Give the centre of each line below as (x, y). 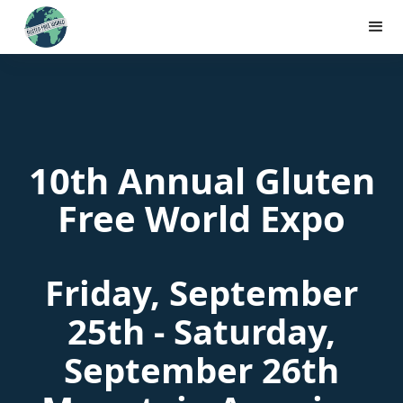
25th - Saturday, (201, 331)
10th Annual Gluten (201, 180)
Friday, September (201, 292)
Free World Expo (201, 218)
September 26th (201, 370)
